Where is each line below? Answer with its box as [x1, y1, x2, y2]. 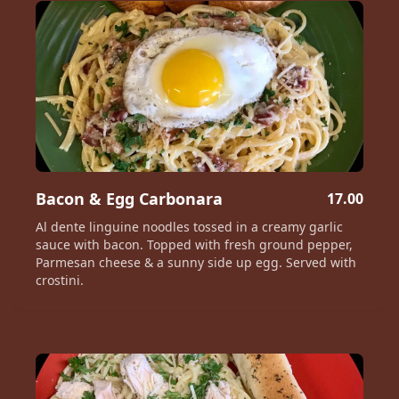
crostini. [36, 272, 84, 289]
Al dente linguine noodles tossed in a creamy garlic [36, 218, 343, 235]
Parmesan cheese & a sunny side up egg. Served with [36, 254, 356, 271]
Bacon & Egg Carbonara [36, 188, 223, 209]
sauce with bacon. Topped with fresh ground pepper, [36, 236, 353, 253]
